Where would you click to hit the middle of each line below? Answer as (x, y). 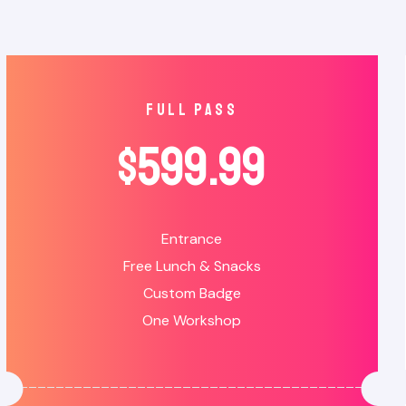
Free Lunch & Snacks (192, 266)
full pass (192, 110)
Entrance (192, 239)
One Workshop (192, 321)
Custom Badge (192, 294)
